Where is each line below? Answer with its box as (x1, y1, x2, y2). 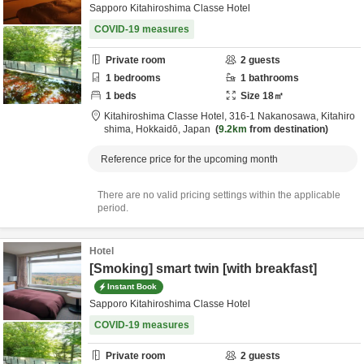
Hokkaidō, (136, 123, 183, 135)
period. (97, 202, 128, 214)
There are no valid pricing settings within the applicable (97, 189, 340, 201)
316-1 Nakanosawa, (229, 110, 321, 122)
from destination (247, 123, 325, 135)
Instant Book (107, 281, 157, 291)
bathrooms (246, 72, 299, 84)
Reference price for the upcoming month (101, 154, 278, 165)
